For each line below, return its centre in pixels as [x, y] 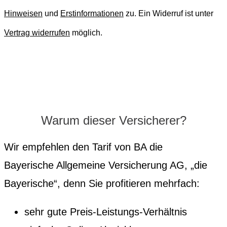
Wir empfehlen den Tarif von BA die [83, 147]
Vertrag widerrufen [37, 32]
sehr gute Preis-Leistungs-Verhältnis [106, 212]
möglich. [86, 32]
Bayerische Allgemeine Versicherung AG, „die [106, 165]
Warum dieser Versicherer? [113, 120]
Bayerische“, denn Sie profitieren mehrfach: [102, 183]
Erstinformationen [92, 13]
